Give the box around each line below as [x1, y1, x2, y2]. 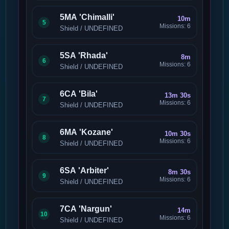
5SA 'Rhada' [60, 51, 108, 60]
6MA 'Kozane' [60, 128, 113, 136]
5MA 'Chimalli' [60, 13, 115, 21]
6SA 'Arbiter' [60, 166, 109, 175]
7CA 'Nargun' [60, 204, 112, 213]
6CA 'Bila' [60, 89, 98, 98]
